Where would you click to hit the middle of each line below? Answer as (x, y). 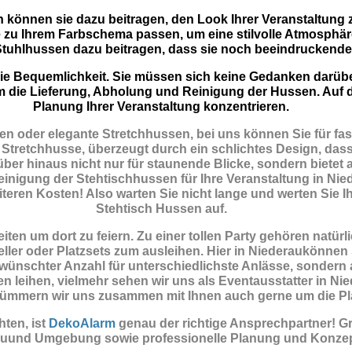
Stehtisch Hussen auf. (161, 209)
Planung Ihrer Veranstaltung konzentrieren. (161, 107)
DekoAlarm (82, 324)
